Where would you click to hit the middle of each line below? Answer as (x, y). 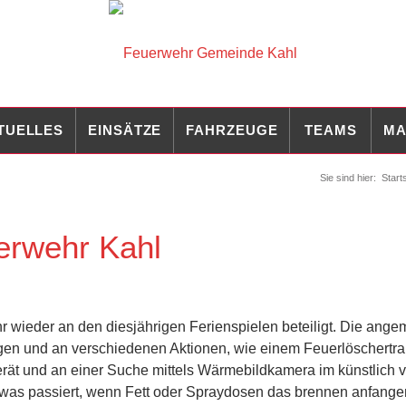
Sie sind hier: (348, 178)
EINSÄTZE (125, 130)
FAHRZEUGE (232, 130)
